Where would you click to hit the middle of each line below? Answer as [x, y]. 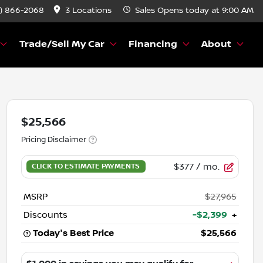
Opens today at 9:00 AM [205, 11]
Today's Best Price [73, 233]
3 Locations [88, 11]
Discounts [45, 215]
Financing [153, 44]
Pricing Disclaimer [53, 139]
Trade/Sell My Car [62, 44]
